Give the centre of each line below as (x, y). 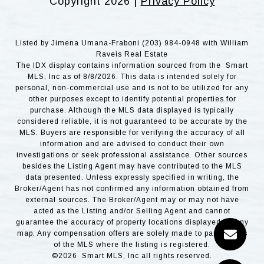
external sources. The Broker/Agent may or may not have (132, 199)
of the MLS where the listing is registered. (132, 244)
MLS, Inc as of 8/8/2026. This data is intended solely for (132, 76)
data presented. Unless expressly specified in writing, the (132, 177)
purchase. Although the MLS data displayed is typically (132, 110)
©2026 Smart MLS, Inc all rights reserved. (132, 255)
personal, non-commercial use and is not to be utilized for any (132, 88)
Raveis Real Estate (132, 54)
